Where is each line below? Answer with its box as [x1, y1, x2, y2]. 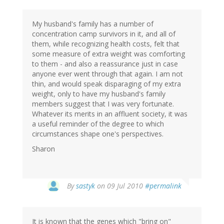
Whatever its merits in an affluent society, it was [32, 109, 187, 119]
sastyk [76, 181, 95, 191]
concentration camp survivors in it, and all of [32, 29, 175, 39]
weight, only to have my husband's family [32, 89, 165, 99]
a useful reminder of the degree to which [32, 119, 164, 129]
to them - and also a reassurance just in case [32, 59, 178, 69]
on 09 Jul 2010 [95, 181, 145, 191]
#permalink [145, 181, 181, 191]
